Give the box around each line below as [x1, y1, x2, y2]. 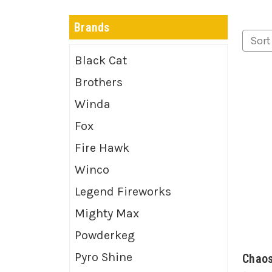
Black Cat [75, 53, 127, 67]
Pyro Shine [75, 250, 132, 264]
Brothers [75, 75, 123, 89]
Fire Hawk [75, 140, 129, 155]
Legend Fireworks [75, 184, 171, 199]
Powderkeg [75, 228, 135, 242]
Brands [74, 19, 110, 35]
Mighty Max [75, 206, 139, 220]
